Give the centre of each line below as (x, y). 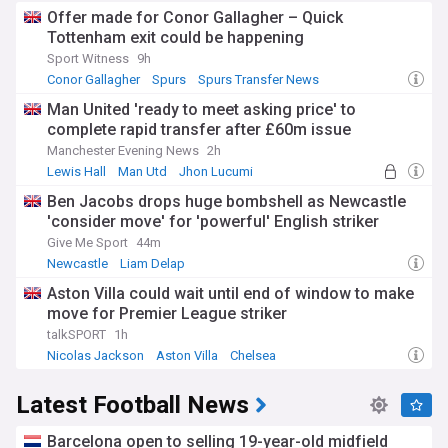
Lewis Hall (76, 171)
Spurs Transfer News (258, 79)
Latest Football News (132, 405)
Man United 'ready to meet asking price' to (201, 109)
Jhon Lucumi (216, 171)
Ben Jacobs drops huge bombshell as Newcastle (226, 201)
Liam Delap (152, 263)
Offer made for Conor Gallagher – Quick (195, 17)
